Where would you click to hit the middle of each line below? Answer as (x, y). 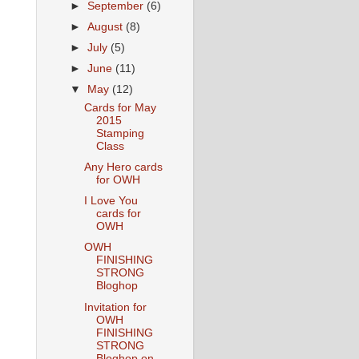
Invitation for (115, 307)
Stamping (120, 133)
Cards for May (120, 108)
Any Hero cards (123, 167)
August (107, 26)
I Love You (111, 201)
